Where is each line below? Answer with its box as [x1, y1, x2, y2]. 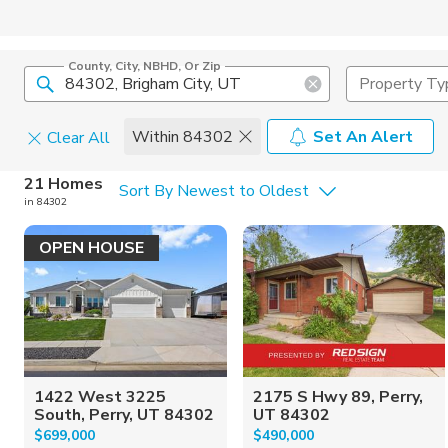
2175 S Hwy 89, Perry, [252, 385, 423, 408]
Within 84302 [132, 125, 233, 148]
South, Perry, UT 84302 [34, 403, 214, 426]
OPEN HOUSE [39, 237, 144, 259]
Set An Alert [313, 125, 413, 148]
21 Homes [24, 173, 103, 195]
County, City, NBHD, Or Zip [68, 58, 221, 74]
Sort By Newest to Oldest [119, 180, 309, 202]
